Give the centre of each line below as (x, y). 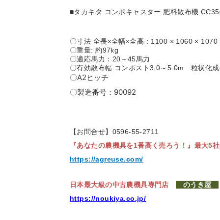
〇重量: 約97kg (94, 50)
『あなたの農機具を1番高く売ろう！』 (132, 146)
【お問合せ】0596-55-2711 (114, 132)
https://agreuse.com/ (107, 159)
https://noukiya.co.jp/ (108, 199)
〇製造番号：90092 (103, 92)
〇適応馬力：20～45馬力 (113, 59)
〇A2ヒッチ (89, 78)
